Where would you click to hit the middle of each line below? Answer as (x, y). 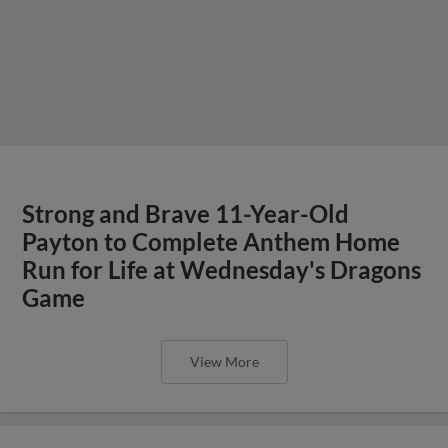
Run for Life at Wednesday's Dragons (222, 269)
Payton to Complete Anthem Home (211, 241)
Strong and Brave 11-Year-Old (186, 213)
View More (224, 361)
